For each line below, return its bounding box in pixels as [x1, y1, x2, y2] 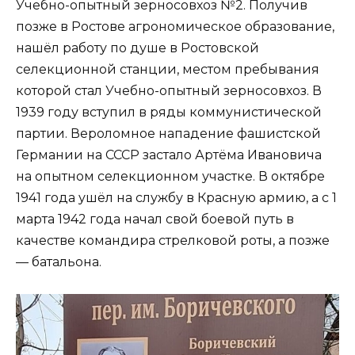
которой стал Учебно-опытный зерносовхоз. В [16, 83, 322, 98]
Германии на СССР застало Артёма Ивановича [16, 147, 322, 162]
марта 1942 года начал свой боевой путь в [16, 212, 294, 227]
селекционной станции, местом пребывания [16, 62, 319, 77]
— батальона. [16, 254, 101, 269]
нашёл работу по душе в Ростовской [16, 40, 259, 55]
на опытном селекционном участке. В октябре [16, 169, 325, 184]
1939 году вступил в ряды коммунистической [16, 105, 322, 120]
